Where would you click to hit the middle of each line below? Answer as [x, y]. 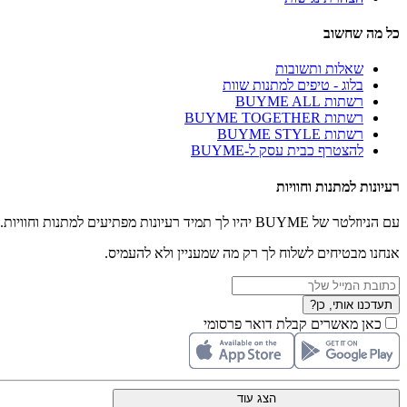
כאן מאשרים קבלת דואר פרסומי [293, 323]
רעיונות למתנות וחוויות [338, 186]
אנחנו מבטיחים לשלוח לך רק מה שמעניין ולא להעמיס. [252, 253]
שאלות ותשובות [319, 69]
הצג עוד [256, 398]
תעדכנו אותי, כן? [351, 304]
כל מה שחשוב [362, 34]
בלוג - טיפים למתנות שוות [293, 85]
